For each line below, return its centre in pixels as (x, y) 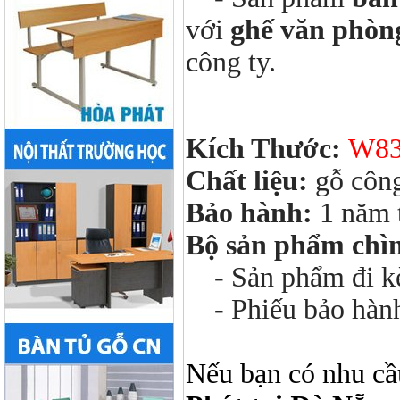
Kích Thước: (263, 149)
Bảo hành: (249, 213)
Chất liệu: (247, 181)
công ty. (231, 62)
